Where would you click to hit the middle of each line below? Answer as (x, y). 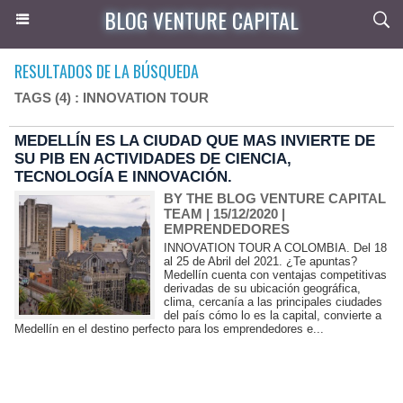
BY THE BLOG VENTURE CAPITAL (275, 198)
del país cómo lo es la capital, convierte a (273, 315)
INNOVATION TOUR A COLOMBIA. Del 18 (276, 248)
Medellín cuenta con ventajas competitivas (276, 275)
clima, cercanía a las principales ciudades (273, 302)
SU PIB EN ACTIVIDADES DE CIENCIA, (153, 159)
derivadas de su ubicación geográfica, (263, 288)
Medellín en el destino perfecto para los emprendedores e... (169, 329)
